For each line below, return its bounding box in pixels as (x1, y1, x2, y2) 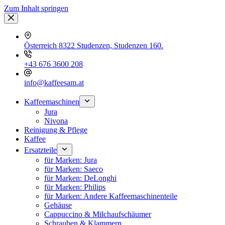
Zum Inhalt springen (4, 4, 68, 13)
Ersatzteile (24, 146, 57, 154)
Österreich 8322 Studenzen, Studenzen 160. (24, 41, 163, 50)
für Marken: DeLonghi (44, 174, 117, 182)
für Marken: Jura (44, 156, 97, 164)
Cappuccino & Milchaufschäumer (44, 210, 151, 218)
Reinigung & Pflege (24, 126, 87, 134)
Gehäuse (44, 201, 72, 209)
